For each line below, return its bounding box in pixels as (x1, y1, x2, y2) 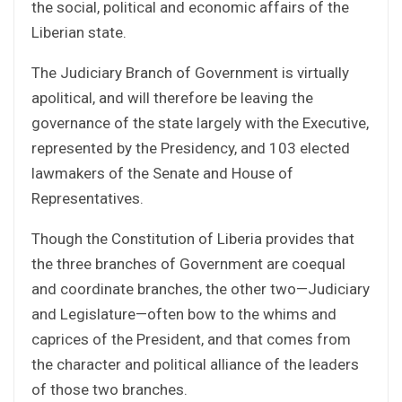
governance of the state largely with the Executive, (31, 113, 369, 132)
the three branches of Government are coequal (31, 254, 345, 273)
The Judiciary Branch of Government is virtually (31, 63, 349, 82)
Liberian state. (31, 22, 127, 41)
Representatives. (31, 188, 144, 207)
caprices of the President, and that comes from (31, 329, 351, 348)
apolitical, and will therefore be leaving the (31, 88, 313, 107)
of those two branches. (31, 380, 188, 398)
